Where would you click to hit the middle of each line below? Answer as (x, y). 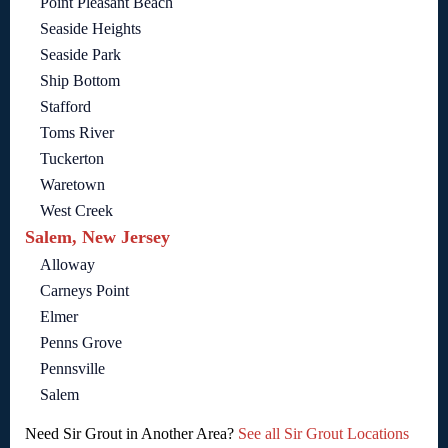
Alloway (67, 265)
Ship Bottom (80, 81)
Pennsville (72, 369)
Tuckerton (72, 159)
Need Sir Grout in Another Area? (131, 434)
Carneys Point (84, 291)
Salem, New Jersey (97, 237)
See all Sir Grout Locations (323, 434)
